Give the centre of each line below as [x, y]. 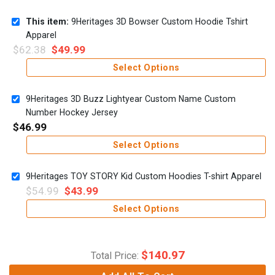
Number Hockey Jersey [72, 113]
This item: [47, 22]
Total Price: [116, 255]
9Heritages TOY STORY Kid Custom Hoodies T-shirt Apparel [144, 176]
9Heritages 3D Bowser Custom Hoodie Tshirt [158, 22]
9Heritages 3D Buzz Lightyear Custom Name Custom [131, 99]
